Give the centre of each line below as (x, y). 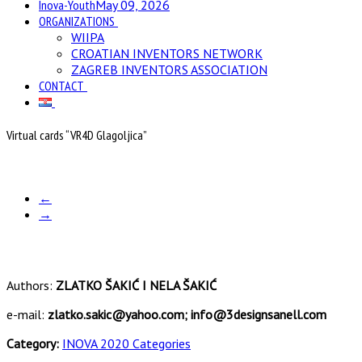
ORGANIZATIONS (77, 21)
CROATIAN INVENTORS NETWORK (167, 53)
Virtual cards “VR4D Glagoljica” (77, 135)
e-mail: (27, 314)
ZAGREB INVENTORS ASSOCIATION (169, 69)
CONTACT (61, 86)
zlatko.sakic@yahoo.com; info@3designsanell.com (187, 314)
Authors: (31, 285)
